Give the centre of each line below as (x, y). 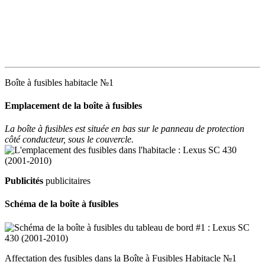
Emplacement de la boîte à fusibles (73, 105)
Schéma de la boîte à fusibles (62, 204)
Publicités (24, 181)
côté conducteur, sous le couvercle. (69, 140)
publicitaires (67, 181)
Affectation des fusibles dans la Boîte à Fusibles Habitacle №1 (121, 258)
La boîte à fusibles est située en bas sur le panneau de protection (125, 129)
